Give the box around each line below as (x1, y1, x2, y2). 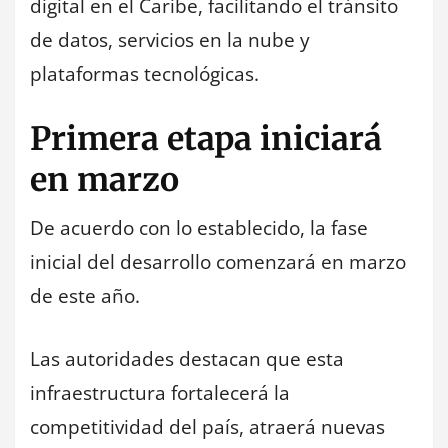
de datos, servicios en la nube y (30, 26, 310, 53)
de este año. (30, 283, 140, 310)
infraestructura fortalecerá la (30, 379, 290, 406)
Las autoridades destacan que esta (30, 345, 344, 372)
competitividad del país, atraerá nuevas (30, 413, 385, 440)
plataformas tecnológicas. (30, 60, 259, 87)
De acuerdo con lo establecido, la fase (30, 215, 368, 242)
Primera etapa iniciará (30, 119, 382, 160)
